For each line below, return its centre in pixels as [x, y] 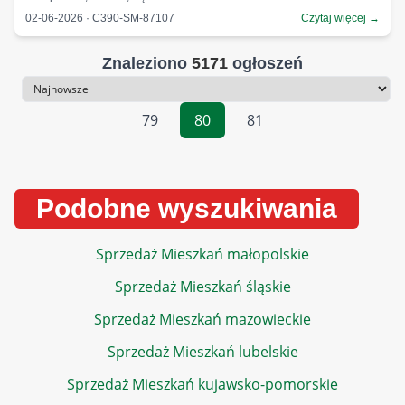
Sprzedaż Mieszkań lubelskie [202, 352]
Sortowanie [52, 99]
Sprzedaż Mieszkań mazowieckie [202, 319]
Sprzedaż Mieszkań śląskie [202, 287]
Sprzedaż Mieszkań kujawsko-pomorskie [202, 384]
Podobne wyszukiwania [187, 208]
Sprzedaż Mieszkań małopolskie [202, 254]
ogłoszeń [265, 63]
